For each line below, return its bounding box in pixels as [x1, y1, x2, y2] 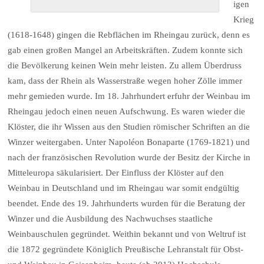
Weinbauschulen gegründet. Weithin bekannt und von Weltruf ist [8, 229, 246, 239]
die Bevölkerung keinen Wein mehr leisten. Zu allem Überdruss [8, 61, 242, 71]
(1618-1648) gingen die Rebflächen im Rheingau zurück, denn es [8, 30, 250, 40]
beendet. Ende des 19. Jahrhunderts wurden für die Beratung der [8, 199, 246, 209]
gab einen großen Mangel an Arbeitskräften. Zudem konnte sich [8, 45, 243, 55]
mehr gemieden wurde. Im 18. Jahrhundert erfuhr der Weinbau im [8, 91, 251, 101]
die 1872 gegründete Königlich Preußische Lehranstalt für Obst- [8, 245, 244, 255]
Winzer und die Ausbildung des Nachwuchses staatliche [8, 214, 213, 224]
